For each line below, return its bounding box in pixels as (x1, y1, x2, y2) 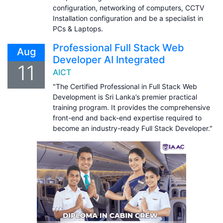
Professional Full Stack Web (53, 41, 184, 54)
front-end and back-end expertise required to (53, 113, 202, 122)
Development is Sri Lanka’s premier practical (53, 92, 197, 101)
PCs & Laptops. (53, 24, 103, 33)
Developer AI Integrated (53, 53, 165, 66)
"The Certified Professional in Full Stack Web (53, 82, 197, 91)
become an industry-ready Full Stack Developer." (53, 123, 213, 132)
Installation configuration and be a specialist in (53, 13, 203, 22)
